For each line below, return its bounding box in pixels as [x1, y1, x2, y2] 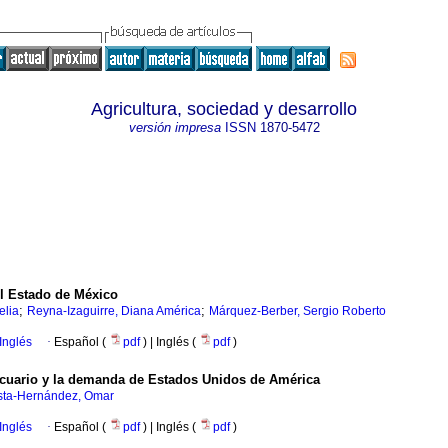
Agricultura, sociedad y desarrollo [91, 99, 357, 119]
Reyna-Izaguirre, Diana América [27, 304, 201, 319]
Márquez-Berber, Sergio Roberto [209, 304, 386, 319]
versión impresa [128, 120, 221, 135]
